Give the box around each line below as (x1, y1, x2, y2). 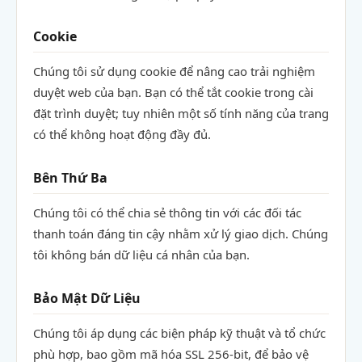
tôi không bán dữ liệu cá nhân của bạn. (33, 246, 250, 263)
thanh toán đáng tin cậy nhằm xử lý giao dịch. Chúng (33, 225, 328, 242)
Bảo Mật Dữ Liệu (33, 289, 141, 307)
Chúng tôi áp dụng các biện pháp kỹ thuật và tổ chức (33, 325, 326, 341)
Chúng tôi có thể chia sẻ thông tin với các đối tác (33, 204, 301, 221)
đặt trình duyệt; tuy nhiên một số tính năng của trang (33, 105, 329, 121)
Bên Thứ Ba (33, 169, 107, 187)
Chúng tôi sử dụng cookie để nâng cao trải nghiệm (33, 63, 315, 79)
